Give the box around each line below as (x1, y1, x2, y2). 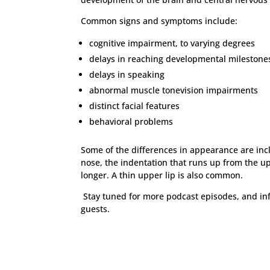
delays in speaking (89, 68, 165, 80)
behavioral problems (89, 115, 174, 127)
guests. (81, 202, 110, 215)
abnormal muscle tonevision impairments (89, 84, 259, 96)
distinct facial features (89, 99, 180, 111)
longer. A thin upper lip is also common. (81, 169, 243, 181)
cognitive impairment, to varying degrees (89, 37, 256, 49)
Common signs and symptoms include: (81, 14, 238, 27)
